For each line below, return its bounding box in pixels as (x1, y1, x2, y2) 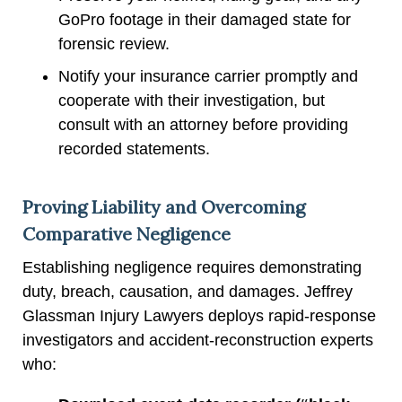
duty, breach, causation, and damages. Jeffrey (22, 282, 353, 301)
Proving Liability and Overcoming (22, 195, 305, 218)
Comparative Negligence (22, 222, 231, 245)
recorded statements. (58, 139, 210, 158)
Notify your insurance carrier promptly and (58, 66, 358, 85)
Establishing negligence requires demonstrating (22, 258, 362, 276)
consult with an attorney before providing (58, 115, 348, 134)
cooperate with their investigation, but (58, 91, 325, 109)
